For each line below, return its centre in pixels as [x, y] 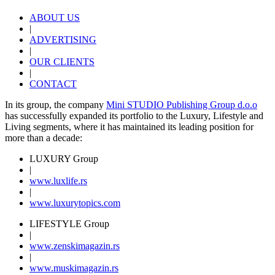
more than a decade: [44, 138]
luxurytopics [77, 203]
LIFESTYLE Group [69, 224]
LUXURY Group [64, 159]
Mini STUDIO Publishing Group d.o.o [182, 105]
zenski [66, 246]
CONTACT [53, 84]
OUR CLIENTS [62, 62]
